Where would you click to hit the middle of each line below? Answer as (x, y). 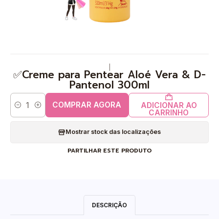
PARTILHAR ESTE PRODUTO (109, 151)
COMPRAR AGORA (87, 105)
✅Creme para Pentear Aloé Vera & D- (109, 75)
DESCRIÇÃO (109, 205)
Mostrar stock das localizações (113, 132)
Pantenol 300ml (109, 85)
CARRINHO (169, 113)
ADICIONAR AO (169, 106)
